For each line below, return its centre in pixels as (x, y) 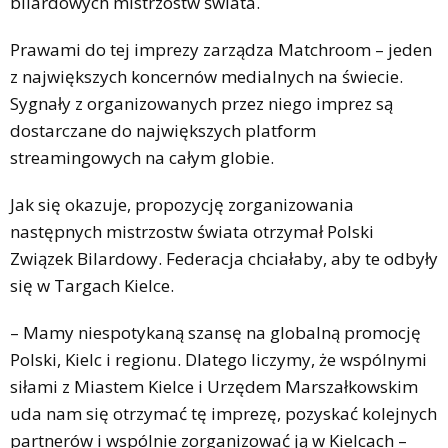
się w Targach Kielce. (92, 285)
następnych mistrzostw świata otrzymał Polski (192, 231)
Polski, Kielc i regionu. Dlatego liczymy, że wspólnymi (218, 359)
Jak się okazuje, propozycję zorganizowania (182, 204)
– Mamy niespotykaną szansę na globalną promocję (215, 332)
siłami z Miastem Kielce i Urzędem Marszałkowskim (214, 386)
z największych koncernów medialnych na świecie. (206, 76)
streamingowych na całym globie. (142, 157)
